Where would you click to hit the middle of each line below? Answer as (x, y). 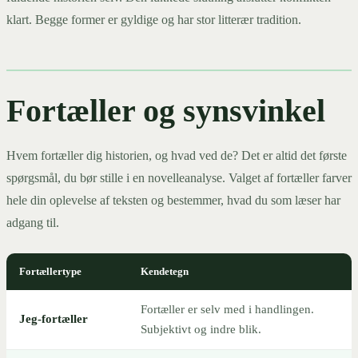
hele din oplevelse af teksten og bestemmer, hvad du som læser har (173, 201)
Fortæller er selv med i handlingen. (227, 310)
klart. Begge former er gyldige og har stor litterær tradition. (154, 20)
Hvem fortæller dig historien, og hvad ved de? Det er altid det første (177, 156)
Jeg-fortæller (54, 319)
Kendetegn (165, 272)
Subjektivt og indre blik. (201, 330)
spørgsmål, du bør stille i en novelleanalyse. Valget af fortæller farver (179, 178)
